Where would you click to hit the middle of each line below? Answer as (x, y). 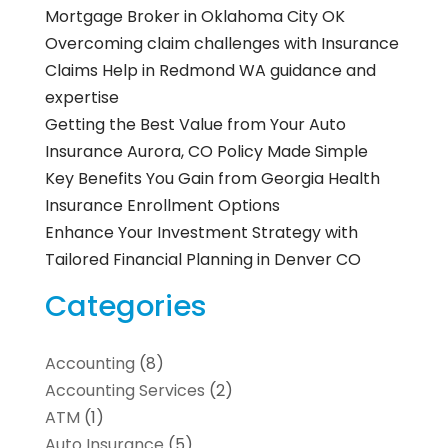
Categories (125, 306)
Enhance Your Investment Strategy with (201, 233)
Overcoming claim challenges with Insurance (221, 44)
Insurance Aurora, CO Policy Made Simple (206, 152)
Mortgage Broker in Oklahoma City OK (194, 17)
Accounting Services (124, 391)
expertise (81, 98)
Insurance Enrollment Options (162, 206)
